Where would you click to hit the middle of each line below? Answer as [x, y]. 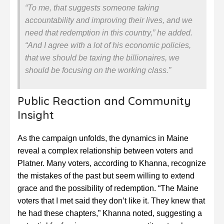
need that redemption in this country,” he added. [109, 33]
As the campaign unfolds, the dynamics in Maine [103, 138]
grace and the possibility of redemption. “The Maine [108, 188]
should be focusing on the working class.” [98, 70]
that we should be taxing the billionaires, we [102, 58]
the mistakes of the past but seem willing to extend [106, 176]
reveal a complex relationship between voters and [105, 151]
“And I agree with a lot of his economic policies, [108, 45]
